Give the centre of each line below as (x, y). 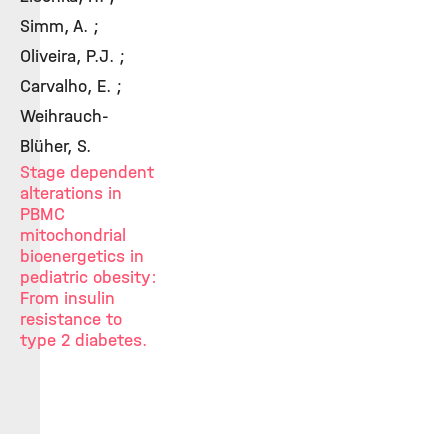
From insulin (67, 298)
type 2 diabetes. (83, 340)
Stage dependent (87, 172)
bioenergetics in (82, 256)
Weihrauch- (64, 116)
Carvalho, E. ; (71, 86)
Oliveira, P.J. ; (72, 56)
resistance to (71, 319)
